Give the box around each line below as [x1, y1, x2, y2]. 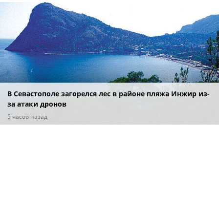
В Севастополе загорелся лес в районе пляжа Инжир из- [7, 88, 210, 98]
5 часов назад [7, 112, 47, 121]
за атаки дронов [7, 99, 66, 109]
